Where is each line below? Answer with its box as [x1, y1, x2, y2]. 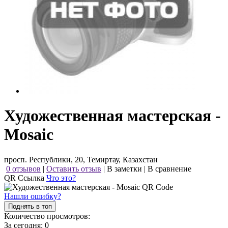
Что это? [46, 173, 76, 182]
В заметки [107, 164, 142, 173]
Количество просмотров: [4, 211, 90, 220]
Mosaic [4, 125, 53, 144]
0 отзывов [6, 164, 41, 173]
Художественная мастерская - [4, 106, 221, 125]
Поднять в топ [8, 202, 52, 210]
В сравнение [148, 164, 191, 173]
